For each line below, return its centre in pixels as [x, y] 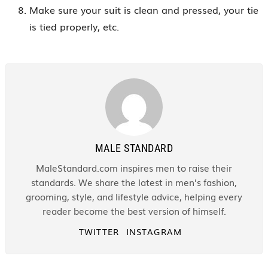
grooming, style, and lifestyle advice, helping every [134, 196]
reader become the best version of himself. [134, 211]
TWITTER [99, 232]
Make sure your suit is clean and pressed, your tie [144, 10]
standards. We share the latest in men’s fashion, [134, 182]
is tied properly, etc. [74, 26]
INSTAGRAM [154, 232]
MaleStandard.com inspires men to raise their [134, 167]
